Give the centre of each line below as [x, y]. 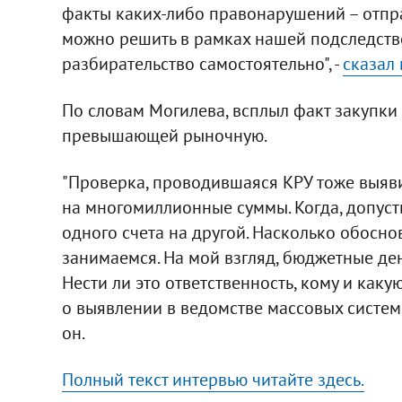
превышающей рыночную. [164, 135]
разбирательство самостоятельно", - [202, 63]
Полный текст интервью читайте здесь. [213, 379]
